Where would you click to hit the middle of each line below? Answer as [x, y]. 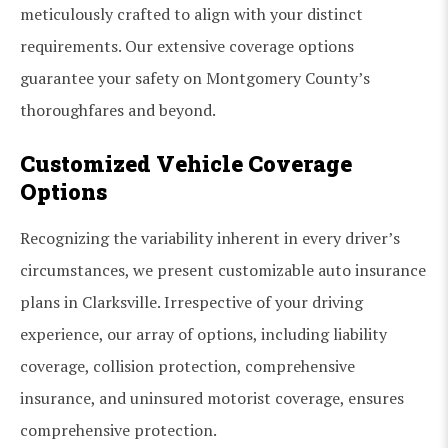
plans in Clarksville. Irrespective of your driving [191, 301]
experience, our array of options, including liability [203, 333]
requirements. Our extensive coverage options [187, 45]
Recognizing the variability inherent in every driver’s [210, 237]
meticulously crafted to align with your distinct [191, 13]
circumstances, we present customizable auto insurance [223, 269]
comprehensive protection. [118, 429]
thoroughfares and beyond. [118, 109]
